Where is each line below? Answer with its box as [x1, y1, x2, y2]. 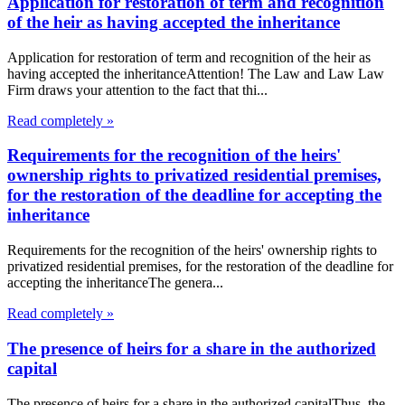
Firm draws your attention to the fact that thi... [7, 81, 268, 98]
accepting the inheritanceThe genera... [7, 275, 223, 291]
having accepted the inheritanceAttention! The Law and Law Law [7, 65, 384, 81]
